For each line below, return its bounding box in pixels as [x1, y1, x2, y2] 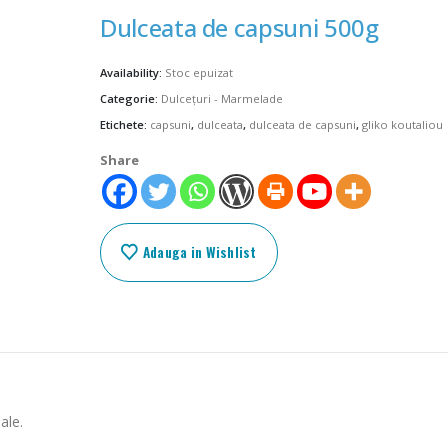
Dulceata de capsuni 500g [100, 11, 379, 45]
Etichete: [100, 116, 151, 132]
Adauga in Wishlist [142, 241, 257, 262]
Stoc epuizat [165, 64, 234, 80]
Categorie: [100, 90, 162, 106]
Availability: [100, 64, 166, 80]
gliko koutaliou [362, 116, 444, 132]
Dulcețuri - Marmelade [161, 90, 284, 106]
